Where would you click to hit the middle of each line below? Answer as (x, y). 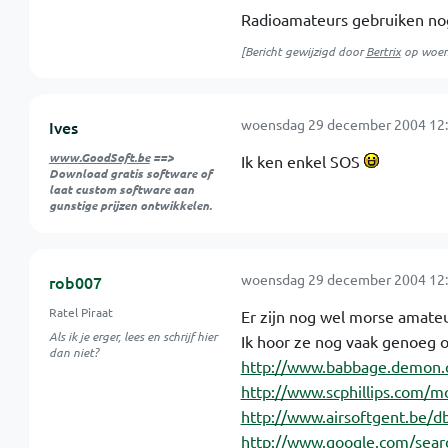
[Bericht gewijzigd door (303, 51)
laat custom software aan (121, 189)
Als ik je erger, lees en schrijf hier (132, 336)
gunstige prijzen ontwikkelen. (130, 205)
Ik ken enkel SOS (302, 161)
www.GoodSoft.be (99, 157)
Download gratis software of (130, 173)
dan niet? (73, 352)
